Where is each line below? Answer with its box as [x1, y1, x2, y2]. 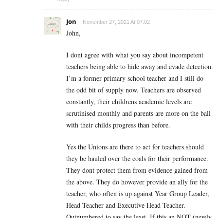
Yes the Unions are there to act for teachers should [66, 142, 204, 152]
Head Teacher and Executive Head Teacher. [66, 200, 185, 210]
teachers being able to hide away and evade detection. [66, 62, 213, 72]
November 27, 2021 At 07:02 [83, 19, 150, 25]
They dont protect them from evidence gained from [66, 165, 208, 175]
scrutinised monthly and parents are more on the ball [66, 109, 211, 118]
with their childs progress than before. [66, 120, 170, 130]
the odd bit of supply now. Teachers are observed [66, 85, 201, 95]
